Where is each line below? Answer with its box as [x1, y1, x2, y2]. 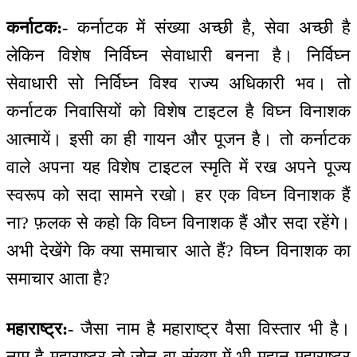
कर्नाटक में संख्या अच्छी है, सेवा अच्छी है [68, 18, 351, 38]
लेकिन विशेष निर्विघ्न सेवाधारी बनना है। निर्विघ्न [6, 45, 351, 66]
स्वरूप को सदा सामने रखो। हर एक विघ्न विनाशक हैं [6, 185, 351, 206]
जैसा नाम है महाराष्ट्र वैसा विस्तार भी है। [73, 318, 351, 339]
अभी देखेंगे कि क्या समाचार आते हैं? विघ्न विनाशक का [6, 241, 351, 261]
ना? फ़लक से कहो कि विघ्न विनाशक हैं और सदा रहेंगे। [6, 213, 351, 233]
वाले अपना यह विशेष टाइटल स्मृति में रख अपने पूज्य [6, 157, 351, 178]
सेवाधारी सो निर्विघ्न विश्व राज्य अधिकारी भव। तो [6, 73, 351, 94]
